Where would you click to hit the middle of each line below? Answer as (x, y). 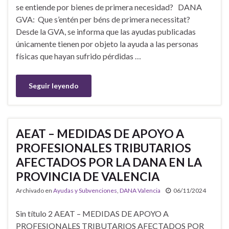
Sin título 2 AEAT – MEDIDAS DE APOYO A (92, 213)
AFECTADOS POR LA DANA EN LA (109, 162)
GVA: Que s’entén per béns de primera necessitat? (105, 19)
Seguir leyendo (54, 85)
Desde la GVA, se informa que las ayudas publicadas (106, 31)
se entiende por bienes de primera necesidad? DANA (109, 7)
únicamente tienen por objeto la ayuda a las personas (107, 43)
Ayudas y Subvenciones (85, 190)
